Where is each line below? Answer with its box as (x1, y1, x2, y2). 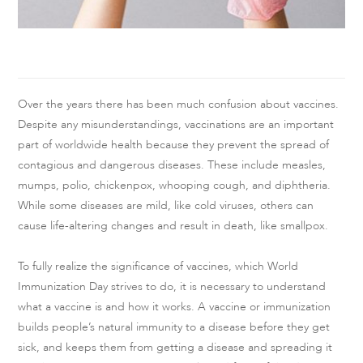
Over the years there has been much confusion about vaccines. (18, 96, 340, 112)
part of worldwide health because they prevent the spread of (18, 136, 330, 152)
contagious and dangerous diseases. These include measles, (18, 156, 327, 173)
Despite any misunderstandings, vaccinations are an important (18, 116, 335, 132)
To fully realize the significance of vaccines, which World (18, 258, 299, 275)
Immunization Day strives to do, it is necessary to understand (18, 279, 327, 295)
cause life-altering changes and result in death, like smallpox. (18, 217, 329, 233)
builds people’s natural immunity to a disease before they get (18, 319, 331, 335)
